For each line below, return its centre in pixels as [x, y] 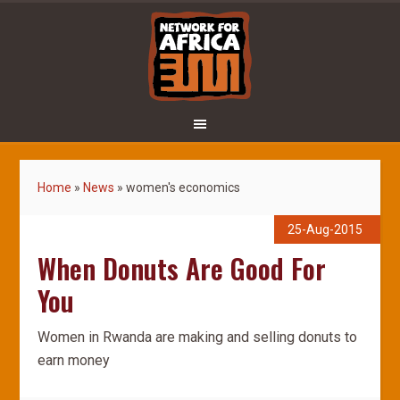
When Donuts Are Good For [182, 268]
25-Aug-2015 [325, 229]
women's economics [183, 187]
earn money [74, 360]
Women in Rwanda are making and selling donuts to [198, 337]
